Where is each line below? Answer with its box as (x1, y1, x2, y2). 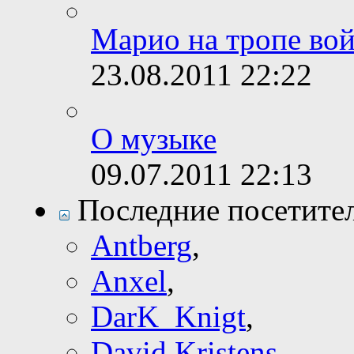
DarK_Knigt (91, 299, 246, 334)
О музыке (91, 122, 217, 156)
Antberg (91, 228, 192, 263)
